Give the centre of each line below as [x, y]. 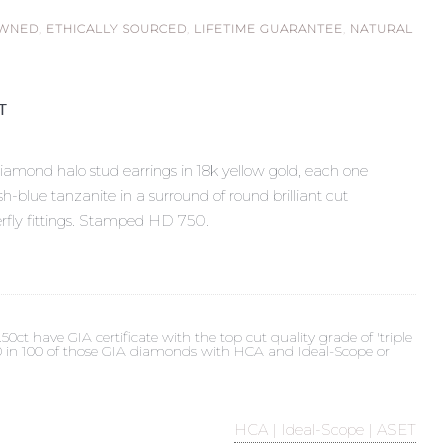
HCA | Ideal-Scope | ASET [324, 430]
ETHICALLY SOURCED [117, 29]
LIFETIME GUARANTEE [269, 29]
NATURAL [382, 29]
